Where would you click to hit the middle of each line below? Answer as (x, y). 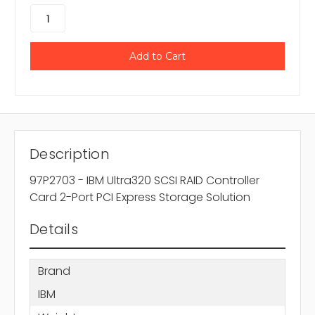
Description (70, 154)
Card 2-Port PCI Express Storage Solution (140, 198)
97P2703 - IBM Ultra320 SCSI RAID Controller (144, 181)
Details (54, 230)
